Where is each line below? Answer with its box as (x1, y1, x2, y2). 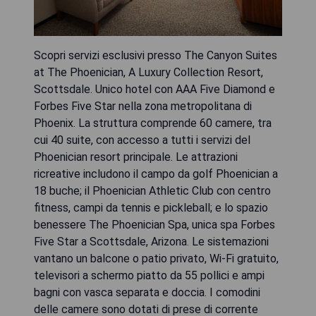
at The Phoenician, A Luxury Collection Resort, (34, 65, 263, 79)
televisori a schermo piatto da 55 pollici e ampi (34, 268, 265, 282)
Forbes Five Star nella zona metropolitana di (34, 99, 252, 113)
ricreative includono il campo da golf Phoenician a (34, 166, 278, 181)
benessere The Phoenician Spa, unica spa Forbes (34, 217, 275, 231)
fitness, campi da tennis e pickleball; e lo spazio (34, 200, 268, 214)
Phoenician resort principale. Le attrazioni (34, 150, 238, 164)
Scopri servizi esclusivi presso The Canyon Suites (34, 48, 277, 62)
